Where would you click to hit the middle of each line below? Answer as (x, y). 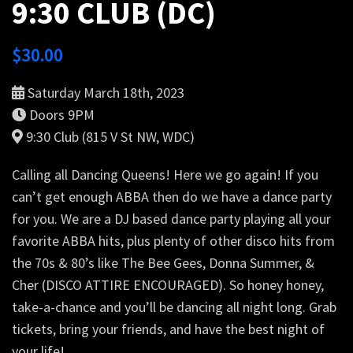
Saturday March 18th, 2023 (106, 92)
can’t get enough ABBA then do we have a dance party (172, 196)
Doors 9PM (62, 114)
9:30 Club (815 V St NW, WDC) (110, 136)
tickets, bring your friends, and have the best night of (168, 329)
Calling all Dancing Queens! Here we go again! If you (165, 174)
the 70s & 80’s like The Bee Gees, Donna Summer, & (163, 262)
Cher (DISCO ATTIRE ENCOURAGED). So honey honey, (168, 284)
